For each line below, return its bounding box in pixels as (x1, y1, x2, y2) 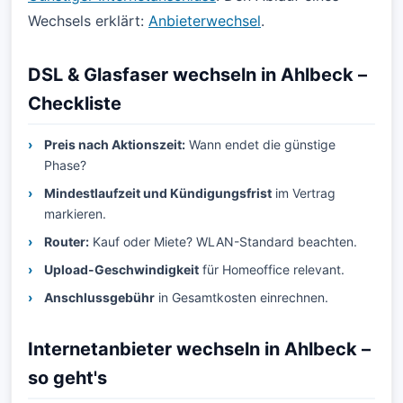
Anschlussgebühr (44, 290, 155, 305)
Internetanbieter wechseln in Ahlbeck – (28, 338, 371, 360)
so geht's (28, 367, 107, 389)
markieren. (44, 206, 106, 221)
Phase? (44, 157, 86, 173)
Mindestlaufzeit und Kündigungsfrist (44, 185, 272, 201)
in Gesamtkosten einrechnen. (155, 290, 328, 305)
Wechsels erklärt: (28, 12, 148, 30)
